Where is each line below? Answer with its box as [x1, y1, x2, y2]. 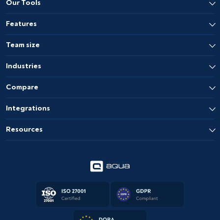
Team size [6, 40, 40, 50]
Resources [6, 124, 43, 134]
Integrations [6, 103, 50, 113]
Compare [6, 82, 38, 92]
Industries [6, 61, 41, 71]
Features [6, 19, 37, 28]
